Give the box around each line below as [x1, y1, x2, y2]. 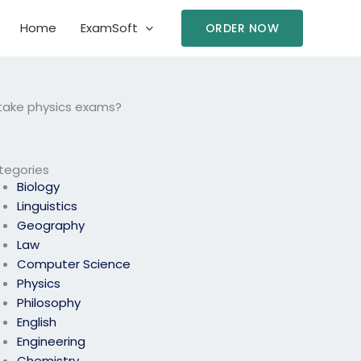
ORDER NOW [205, 20, 279, 36]
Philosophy [17, 294, 81, 312]
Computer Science [17, 255, 131, 273]
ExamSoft [80, 19, 138, 36]
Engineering [17, 333, 86, 351]
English [17, 313, 57, 331]
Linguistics [17, 197, 78, 215]
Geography [17, 217, 85, 234]
